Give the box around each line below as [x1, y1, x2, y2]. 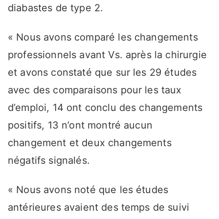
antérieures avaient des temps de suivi [8, 201, 190, 213]
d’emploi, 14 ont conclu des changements [8, 101, 203, 113]
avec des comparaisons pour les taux [8, 84, 182, 96]
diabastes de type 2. [8, 1, 104, 14]
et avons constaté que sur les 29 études [8, 66, 197, 78]
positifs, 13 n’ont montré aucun [8, 119, 153, 131]
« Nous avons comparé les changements [8, 31, 198, 43]
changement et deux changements [8, 136, 172, 149]
